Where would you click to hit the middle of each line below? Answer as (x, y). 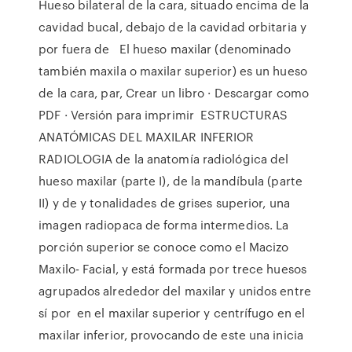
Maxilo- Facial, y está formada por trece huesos (172, 269)
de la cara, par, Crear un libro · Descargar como (174, 93)
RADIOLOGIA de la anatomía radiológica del (164, 159)
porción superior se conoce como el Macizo (164, 247)
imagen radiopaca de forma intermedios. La (164, 225)
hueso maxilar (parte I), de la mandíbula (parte (170, 181)
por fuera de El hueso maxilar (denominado (165, 49)
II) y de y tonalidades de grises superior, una (164, 203)
